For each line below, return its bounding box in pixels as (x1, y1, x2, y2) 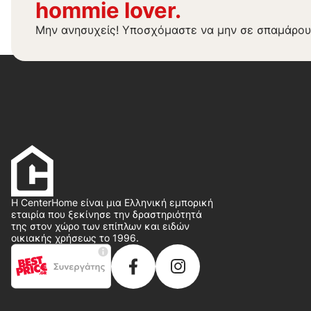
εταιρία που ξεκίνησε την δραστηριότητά (11, 208, 202, 221)
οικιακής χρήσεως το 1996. (11, 232, 139, 244)
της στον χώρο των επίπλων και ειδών (11, 220, 190, 233)
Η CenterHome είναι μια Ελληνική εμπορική (11, 196, 213, 209)
